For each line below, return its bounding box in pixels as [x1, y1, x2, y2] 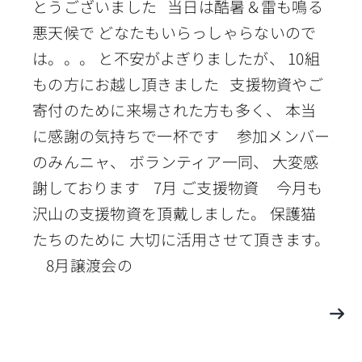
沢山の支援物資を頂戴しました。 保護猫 [32, 202, 317, 225]
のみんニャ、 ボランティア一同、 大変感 [32, 150, 319, 173]
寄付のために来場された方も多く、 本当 [32, 99, 317, 121]
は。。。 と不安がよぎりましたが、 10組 [32, 47, 320, 69]
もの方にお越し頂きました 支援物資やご [32, 73, 323, 95]
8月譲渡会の [32, 254, 133, 276]
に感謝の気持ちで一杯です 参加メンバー [32, 124, 330, 147]
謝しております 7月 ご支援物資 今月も [32, 176, 323, 199]
